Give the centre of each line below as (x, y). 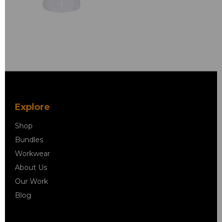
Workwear (32, 153)
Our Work (31, 181)
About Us (31, 167)
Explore (32, 107)
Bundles (29, 139)
